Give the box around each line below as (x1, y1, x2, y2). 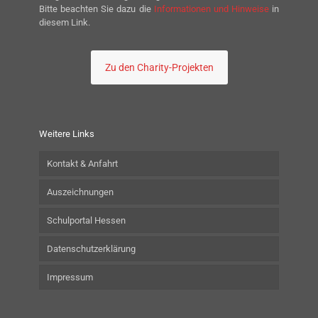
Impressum (47, 272, 93, 283)
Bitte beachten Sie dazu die (39, 4, 154, 15)
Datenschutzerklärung (47, 243, 136, 255)
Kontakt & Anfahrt (47, 158, 118, 170)
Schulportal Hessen (47, 215, 126, 226)
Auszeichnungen (47, 187, 114, 198)
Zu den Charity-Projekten (104, 62, 214, 74)
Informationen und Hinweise (153, 4, 269, 15)
